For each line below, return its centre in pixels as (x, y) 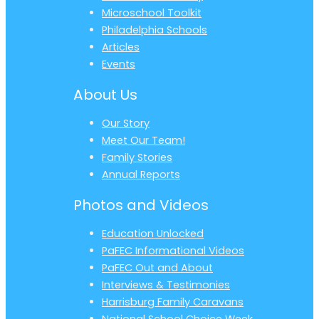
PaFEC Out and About (157, 268)
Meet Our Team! (143, 141)
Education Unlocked (153, 234)
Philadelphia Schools (155, 30)
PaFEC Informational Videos (173, 251)
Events (119, 64)
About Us (105, 94)
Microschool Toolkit (152, 13)
